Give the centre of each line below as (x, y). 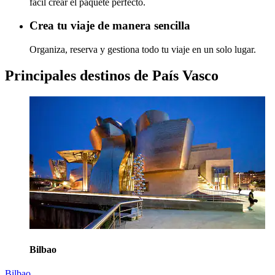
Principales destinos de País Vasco (112, 75)
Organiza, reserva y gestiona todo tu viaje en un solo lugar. (143, 49)
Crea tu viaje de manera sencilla (110, 26)
